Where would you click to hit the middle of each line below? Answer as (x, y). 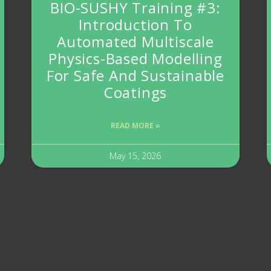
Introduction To (135, 25)
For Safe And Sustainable (135, 76)
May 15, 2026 (135, 156)
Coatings (135, 93)
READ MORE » (135, 126)
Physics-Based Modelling (135, 59)
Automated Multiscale (135, 42)
